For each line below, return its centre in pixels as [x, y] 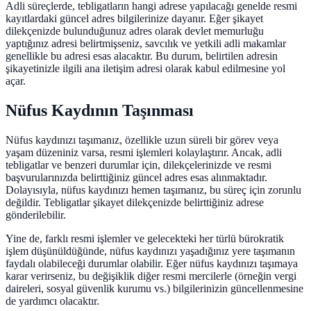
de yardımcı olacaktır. [52, 301]
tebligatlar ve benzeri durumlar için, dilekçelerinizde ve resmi [138, 165]
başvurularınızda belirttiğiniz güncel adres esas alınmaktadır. [136, 178]
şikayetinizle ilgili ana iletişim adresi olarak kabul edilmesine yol [145, 69]
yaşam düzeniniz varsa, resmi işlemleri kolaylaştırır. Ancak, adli [144, 153]
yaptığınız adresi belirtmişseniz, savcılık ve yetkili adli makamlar [146, 44]
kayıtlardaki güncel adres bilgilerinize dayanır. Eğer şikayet [134, 19]
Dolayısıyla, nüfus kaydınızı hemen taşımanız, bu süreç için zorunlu [153, 190]
